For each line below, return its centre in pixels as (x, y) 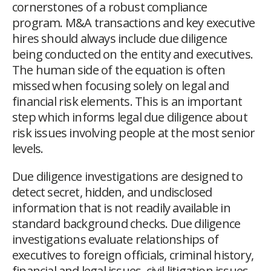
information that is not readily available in (121, 208)
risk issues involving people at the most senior (134, 133)
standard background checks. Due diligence (126, 224)
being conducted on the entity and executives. (133, 54)
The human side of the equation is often (119, 70)
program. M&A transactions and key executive (134, 23)
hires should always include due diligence (120, 39)
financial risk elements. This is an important (127, 102)
